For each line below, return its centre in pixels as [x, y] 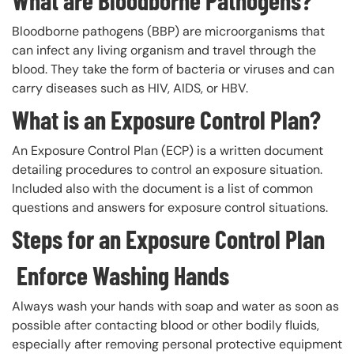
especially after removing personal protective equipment [177, 344]
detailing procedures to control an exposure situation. [167, 169]
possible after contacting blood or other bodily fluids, [166, 325]
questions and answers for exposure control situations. [170, 207]
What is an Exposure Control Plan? [166, 119]
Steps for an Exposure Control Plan [168, 238]
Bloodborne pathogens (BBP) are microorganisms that [168, 31]
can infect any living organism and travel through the [164, 50]
